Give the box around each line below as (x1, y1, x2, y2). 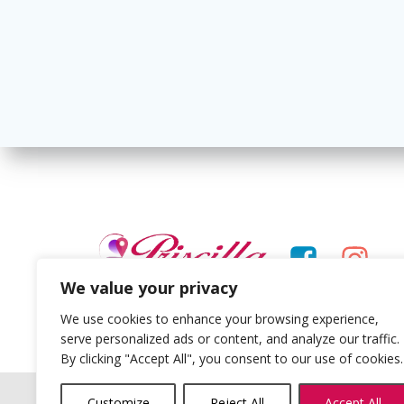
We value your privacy (60, 277, 237, 298)
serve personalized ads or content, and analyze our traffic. (60, 330, 399, 347)
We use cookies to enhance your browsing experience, (60, 310, 379, 327)
